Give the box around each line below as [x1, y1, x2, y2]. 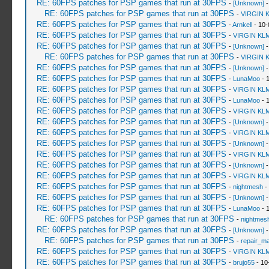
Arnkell [232, 21, 252, 28]
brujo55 [232, 259, 255, 266]
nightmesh [232, 183, 263, 190]
